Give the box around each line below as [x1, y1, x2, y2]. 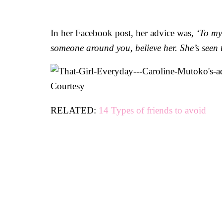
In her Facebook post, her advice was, [51, 28, 196, 38]
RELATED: [51, 105, 99, 115]
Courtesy [51, 81, 85, 91]
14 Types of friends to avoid [99, 105, 206, 115]
